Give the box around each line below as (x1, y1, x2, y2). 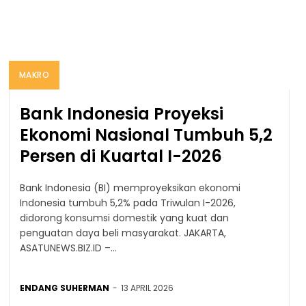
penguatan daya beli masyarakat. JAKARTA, (19, 225, 184, 240)
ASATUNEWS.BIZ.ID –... (19, 240, 117, 255)
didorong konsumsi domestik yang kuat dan (19, 210, 229, 225)
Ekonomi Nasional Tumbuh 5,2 (19, 123, 273, 146)
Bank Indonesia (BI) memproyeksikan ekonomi (19, 180, 240, 195)
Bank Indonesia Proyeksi (19, 102, 223, 125)
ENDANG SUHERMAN (19, 281, 109, 294)
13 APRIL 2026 (120, 281, 173, 294)
